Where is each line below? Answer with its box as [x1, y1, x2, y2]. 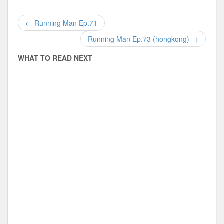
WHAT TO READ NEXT [18, 53, 92, 63]
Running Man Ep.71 [32, 18, 97, 28]
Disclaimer [12, 40, 43, 47]
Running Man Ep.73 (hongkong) [88, 34, 191, 44]
